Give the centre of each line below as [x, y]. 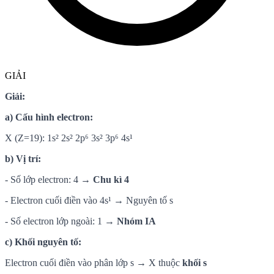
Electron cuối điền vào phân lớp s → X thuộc [94, 262]
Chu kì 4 [111, 179]
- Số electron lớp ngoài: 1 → [61, 221]
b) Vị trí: [23, 158]
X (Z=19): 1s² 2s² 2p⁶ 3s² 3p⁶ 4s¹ [69, 138]
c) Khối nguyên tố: [43, 242]
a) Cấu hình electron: [49, 117]
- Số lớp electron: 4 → [49, 179]
